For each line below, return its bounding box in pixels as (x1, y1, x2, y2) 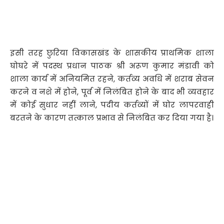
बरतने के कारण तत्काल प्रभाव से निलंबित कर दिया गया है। (10, 112, 213, 123)
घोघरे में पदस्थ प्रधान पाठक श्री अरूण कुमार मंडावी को (10, 60, 214, 71)
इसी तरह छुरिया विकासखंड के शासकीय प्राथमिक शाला (10, 47, 214, 58)
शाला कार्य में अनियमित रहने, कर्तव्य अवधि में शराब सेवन (10, 73, 214, 84)
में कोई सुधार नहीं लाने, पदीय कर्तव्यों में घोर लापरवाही (10, 99, 214, 110)
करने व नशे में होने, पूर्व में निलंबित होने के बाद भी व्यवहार (10, 86, 214, 97)
